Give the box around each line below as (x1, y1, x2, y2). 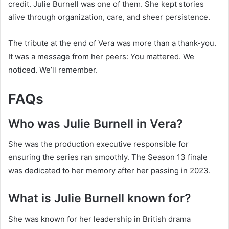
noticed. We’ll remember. (8, 65, 98, 75)
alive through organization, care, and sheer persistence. (8, 12, 210, 22)
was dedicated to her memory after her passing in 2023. (8, 166, 211, 176)
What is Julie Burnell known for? (8, 191, 191, 206)
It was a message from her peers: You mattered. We (8, 52, 194, 62)
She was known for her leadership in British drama (8, 214, 191, 224)
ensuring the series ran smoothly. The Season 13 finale (8, 152, 208, 163)
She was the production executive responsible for (8, 139, 189, 149)
